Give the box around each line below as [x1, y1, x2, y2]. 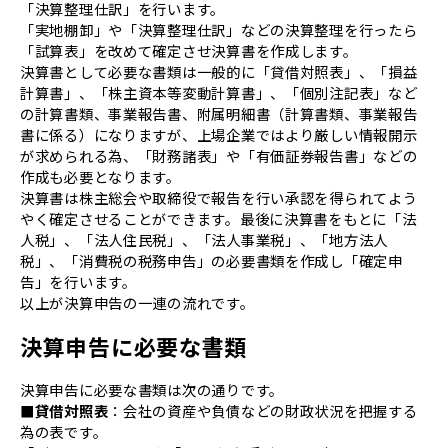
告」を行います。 [20, 271, 137, 293]
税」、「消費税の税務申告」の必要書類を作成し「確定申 [20, 250, 403, 272]
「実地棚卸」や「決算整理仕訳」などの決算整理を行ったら [20, 19, 418, 41]
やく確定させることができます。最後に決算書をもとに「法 [20, 208, 417, 230]
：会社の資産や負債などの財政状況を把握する [108, 400, 418, 422]
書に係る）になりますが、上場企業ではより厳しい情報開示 [20, 124, 418, 146]
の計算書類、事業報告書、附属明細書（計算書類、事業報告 [20, 103, 418, 125]
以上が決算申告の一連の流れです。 [20, 292, 255, 314]
